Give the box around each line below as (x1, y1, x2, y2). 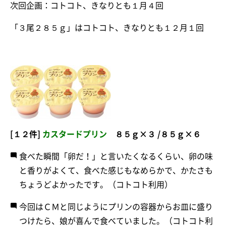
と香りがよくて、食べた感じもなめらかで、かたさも (19, 166, 213, 175)
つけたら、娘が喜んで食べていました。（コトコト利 (19, 216, 213, 225)
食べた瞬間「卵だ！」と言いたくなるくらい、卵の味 (19, 152, 213, 160)
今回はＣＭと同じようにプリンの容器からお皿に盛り (19, 202, 213, 211)
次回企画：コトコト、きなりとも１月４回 (10, 1, 163, 10)
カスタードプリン (42, 130, 107, 138)
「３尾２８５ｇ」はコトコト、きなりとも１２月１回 (10, 23, 204, 32)
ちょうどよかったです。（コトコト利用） (19, 180, 173, 189)
